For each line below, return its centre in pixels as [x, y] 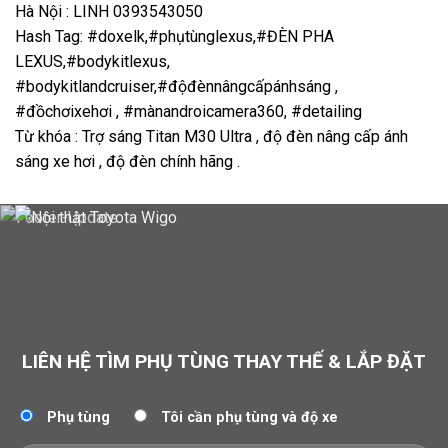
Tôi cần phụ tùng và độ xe [250, 417]
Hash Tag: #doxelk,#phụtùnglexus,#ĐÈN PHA [174, 37]
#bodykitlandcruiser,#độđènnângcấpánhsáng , [176, 87]
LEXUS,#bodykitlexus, [92, 62]
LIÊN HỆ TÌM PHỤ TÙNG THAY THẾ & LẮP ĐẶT [224, 362]
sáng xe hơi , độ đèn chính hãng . [127, 162]
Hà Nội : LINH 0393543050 [109, 12]
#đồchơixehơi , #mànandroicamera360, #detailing [190, 112]
